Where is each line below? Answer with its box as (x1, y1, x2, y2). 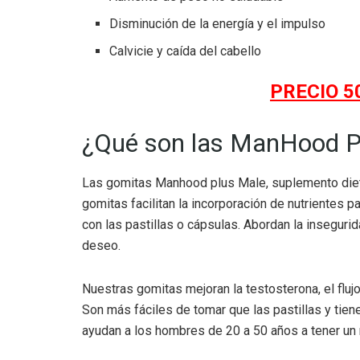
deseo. (82, 238, 121, 254)
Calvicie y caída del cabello (109, 43, 262, 59)
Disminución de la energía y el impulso (109, 15, 326, 31)
